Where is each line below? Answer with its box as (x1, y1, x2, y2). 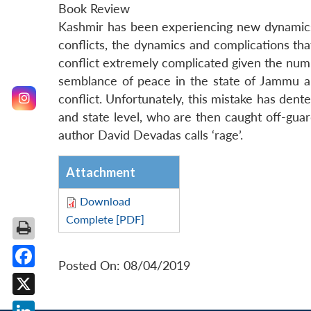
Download (80, 194, 131, 208)
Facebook (24, 271, 76, 285)
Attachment (66, 165, 135, 180)
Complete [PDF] (66, 212, 144, 226)
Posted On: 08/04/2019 (58, 258, 190, 274)
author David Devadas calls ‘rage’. (58, 128, 243, 143)
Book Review (58, 1, 130, 17)
